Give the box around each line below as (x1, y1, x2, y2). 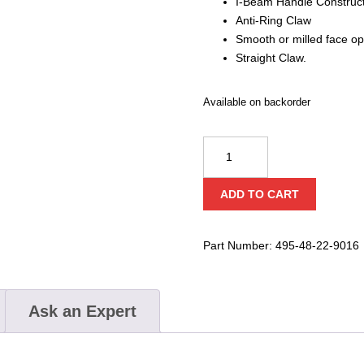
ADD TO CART (220, 187, 300, 201)
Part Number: (202, 238, 275, 252)
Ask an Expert (28, 301, 136, 320)
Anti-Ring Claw (235, 14, 311, 28)
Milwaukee (201, 138, 257, 152)
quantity (201, 232, 243, 245)
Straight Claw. (235, 51, 306, 65)
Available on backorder (202, 96, 310, 109)
